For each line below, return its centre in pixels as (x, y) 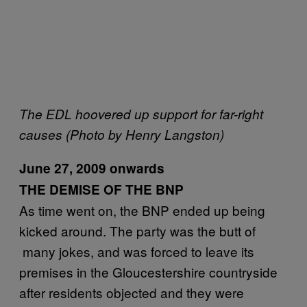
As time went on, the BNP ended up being (142, 210)
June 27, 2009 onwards (92, 168)
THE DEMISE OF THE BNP (101, 189)
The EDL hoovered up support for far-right (141, 114)
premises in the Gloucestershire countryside (148, 272)
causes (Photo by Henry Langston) (122, 134)
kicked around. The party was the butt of (137, 231)
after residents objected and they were (132, 292)
